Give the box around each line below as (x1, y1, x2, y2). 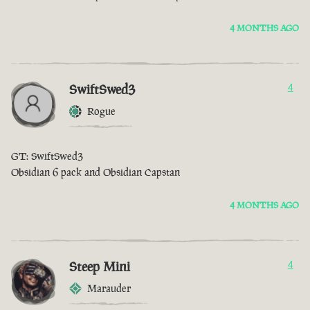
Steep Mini (69, 257, 130, 276)
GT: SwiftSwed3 (11, 149, 83, 163)
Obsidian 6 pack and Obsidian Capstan (11, 165, 180, 179)
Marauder (87, 282, 131, 295)
